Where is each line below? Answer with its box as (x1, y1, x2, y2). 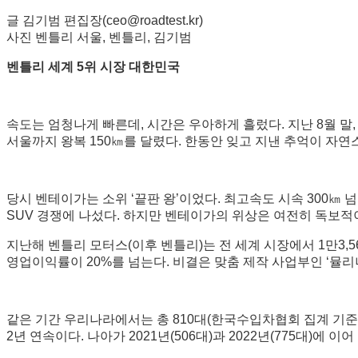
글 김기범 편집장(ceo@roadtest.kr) (6, 13, 203, 27)
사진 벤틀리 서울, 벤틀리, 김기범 (6, 30, 192, 44)
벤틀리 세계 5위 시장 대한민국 (6, 59, 180, 74)
